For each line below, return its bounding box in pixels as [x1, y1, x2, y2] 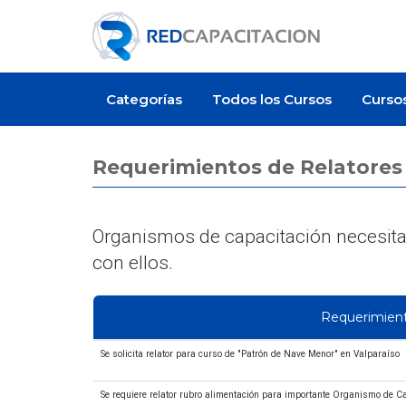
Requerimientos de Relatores [92, 155, 402, 179]
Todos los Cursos [212, 91, 332, 108]
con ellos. [92, 252, 173, 274]
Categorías [106, 91, 182, 108]
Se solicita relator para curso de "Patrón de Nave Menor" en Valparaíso [101, 349, 400, 359]
